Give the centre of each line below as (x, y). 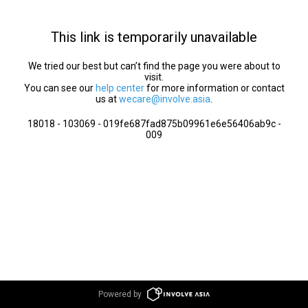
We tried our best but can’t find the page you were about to (154, 66)
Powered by (120, 294)
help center (120, 88)
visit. (154, 77)
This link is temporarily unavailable (154, 37)
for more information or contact (214, 88)
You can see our (59, 88)
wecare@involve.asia (165, 99)
